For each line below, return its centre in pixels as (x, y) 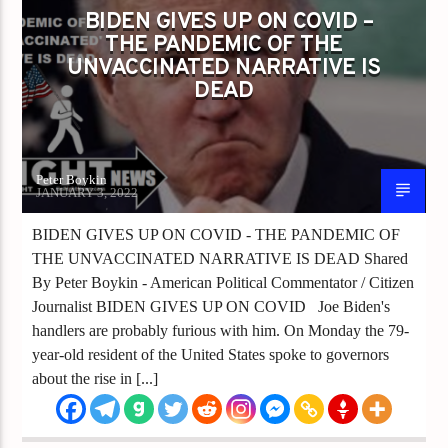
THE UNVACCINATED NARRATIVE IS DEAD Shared (220, 258)
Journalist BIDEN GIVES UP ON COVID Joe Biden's (211, 306)
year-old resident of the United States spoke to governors (211, 354)
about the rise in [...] (95, 378)
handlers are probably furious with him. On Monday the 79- (221, 330)
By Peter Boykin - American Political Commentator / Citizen (223, 282)
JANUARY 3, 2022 (87, 192)
